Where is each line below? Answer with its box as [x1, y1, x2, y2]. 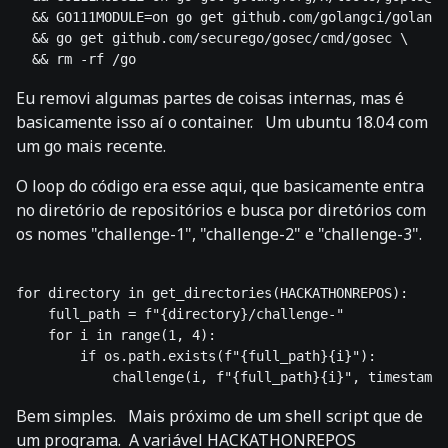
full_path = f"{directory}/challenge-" [16, 306, 352, 323]
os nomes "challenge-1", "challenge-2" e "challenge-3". [16, 223, 422, 246]
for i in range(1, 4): [16, 327, 216, 344]
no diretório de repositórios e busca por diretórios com [16, 199, 426, 222]
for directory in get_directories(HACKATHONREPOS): [16, 285, 408, 302]
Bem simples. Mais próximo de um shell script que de [16, 405, 423, 428]
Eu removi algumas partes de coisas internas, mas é [16, 87, 404, 110]
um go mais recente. [16, 135, 166, 158]
